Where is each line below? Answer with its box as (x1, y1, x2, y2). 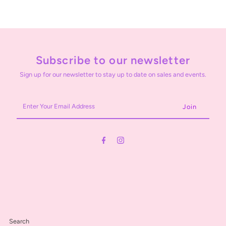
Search (9, 217, 30, 225)
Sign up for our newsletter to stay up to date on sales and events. (19, 70, 206, 78)
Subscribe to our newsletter (36, 53, 190, 67)
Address (16, 125, 41, 133)
